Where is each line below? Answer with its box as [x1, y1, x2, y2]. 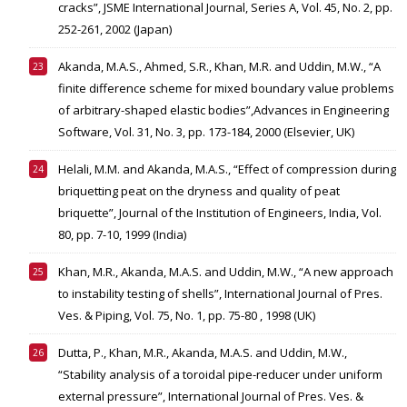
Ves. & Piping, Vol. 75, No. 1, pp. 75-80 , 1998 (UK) [58, 307, 315, 324]
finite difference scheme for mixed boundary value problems [58, 80, 394, 97]
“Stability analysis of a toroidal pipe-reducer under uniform [58, 366, 382, 383]
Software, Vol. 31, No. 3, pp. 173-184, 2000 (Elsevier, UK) [58, 124, 354, 141]
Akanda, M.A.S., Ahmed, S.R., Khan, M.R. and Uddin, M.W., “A [58, 58, 381, 75]
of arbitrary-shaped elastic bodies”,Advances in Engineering [58, 102, 389, 119]
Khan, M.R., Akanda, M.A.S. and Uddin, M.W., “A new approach [58, 263, 393, 281]
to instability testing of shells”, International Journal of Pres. [58, 285, 382, 303]
